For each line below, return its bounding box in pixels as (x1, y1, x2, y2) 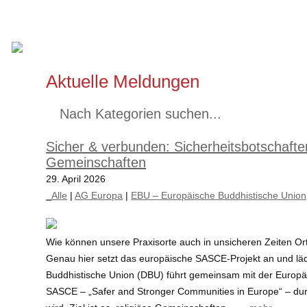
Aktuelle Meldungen (46, 71, 200, 92)
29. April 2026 (46, 173, 106, 184)
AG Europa (75, 190, 123, 201)
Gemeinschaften (46, 155, 147, 170)
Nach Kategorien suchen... (60, 106, 222, 121)
